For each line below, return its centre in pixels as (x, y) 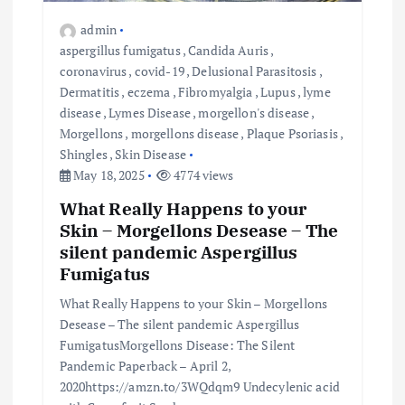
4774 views (202, 175)
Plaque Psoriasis (292, 134)
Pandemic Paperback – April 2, (145, 366)
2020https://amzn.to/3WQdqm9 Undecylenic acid (199, 387)
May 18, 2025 (107, 175)
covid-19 (159, 71)
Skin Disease (151, 155)
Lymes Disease (150, 113)
